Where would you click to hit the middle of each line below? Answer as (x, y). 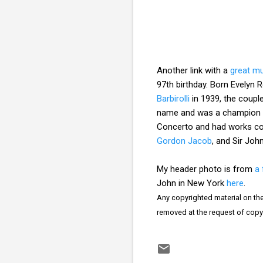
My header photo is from (206, 169)
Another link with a (193, 70)
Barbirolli (173, 98)
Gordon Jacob (184, 141)
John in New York (192, 183)
